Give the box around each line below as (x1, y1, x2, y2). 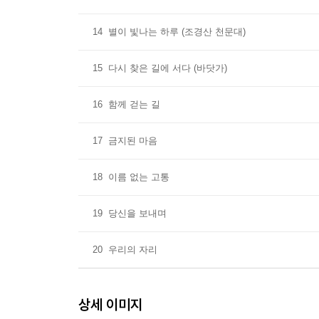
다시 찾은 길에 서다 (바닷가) (108, 63, 227, 73)
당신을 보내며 (108, 208, 167, 219)
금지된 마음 (108, 135, 157, 146)
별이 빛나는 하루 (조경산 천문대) (108, 26, 246, 37)
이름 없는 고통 (108, 172, 169, 182)
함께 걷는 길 (108, 99, 160, 110)
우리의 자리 (108, 244, 157, 255)
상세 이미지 (78, 296, 142, 313)
